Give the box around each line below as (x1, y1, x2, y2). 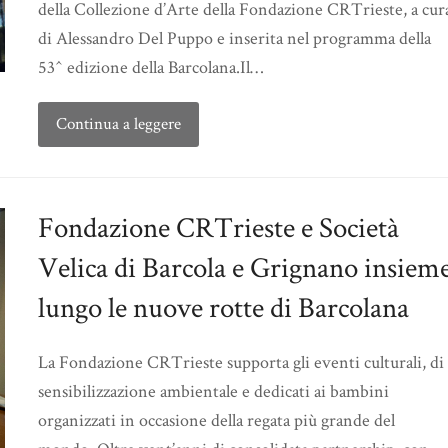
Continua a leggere (55, 112, 181, 135)
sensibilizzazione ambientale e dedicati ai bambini (38, 379, 389, 403)
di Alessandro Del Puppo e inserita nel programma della (38, 26, 431, 50)
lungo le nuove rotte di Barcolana (38, 288, 409, 327)
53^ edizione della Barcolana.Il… (38, 55, 263, 79)
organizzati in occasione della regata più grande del (38, 408, 395, 432)
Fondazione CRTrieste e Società (38, 208, 399, 247)
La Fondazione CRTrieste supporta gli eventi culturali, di (38, 350, 444, 374)
